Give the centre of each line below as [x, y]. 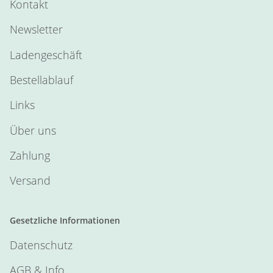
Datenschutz [41, 245]
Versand [30, 181]
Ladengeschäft [46, 55]
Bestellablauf [41, 80]
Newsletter [36, 30]
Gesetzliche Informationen [65, 220]
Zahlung [30, 156]
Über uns [33, 130]
